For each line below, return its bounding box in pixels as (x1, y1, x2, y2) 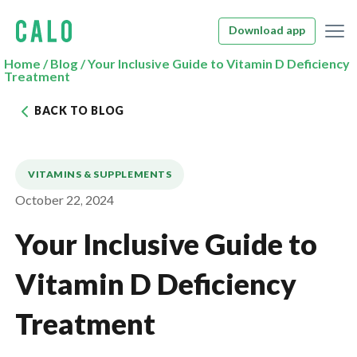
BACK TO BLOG (34, 104, 124, 118)
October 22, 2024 (15, 193, 114, 209)
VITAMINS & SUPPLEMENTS (28, 169, 172, 180)
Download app (229, 24, 305, 37)
